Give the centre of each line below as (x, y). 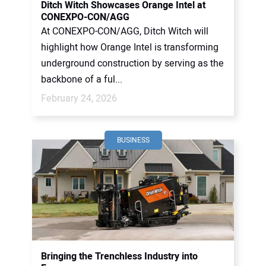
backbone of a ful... (82, 80)
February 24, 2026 (79, 99)
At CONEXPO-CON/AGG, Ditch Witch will (125, 31)
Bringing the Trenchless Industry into (119, 256)
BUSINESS (133, 140)
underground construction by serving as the (132, 64)
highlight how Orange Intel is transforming (130, 47)
